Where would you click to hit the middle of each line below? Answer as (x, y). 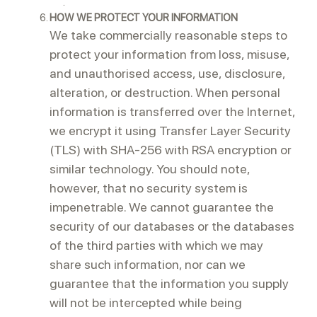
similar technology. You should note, (150, 169)
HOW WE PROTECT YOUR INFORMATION (144, 18)
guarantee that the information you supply (169, 283)
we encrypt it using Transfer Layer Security (170, 131)
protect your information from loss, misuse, (169, 54)
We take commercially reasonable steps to (168, 35)
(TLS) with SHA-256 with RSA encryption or (171, 150)
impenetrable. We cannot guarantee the (162, 207)
